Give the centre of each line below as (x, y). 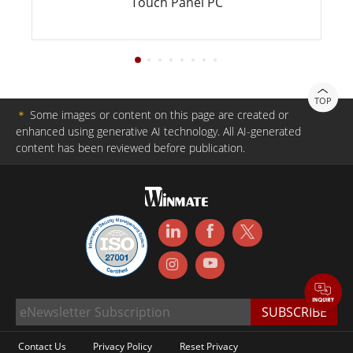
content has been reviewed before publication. (130, 147)
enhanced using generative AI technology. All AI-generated (158, 131)
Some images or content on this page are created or (158, 114)
